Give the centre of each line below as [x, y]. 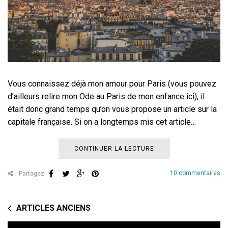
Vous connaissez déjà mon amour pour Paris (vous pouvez [112, 84]
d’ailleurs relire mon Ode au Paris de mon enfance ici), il [106, 97]
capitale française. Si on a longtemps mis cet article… [102, 122]
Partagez [31, 174]
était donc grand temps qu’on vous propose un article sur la [112, 109]
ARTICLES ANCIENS [53, 208]
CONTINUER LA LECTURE [114, 149]
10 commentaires [195, 173]
